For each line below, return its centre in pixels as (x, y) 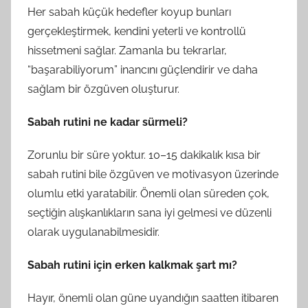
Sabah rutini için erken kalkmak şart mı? (132, 265)
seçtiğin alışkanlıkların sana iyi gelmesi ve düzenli (150, 212)
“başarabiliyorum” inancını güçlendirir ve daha (143, 69)
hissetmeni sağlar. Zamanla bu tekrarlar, (127, 50)
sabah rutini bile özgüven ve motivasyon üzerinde (153, 174)
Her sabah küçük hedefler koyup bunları (129, 12)
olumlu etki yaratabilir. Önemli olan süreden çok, (148, 193)
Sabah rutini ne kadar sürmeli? (108, 122)
